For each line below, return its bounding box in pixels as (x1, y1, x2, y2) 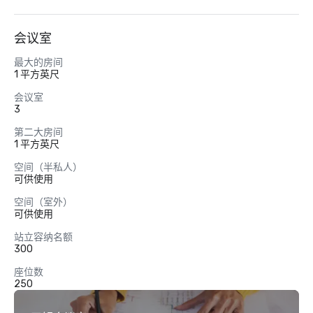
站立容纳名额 (14, 231, 73, 243)
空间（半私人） (14, 161, 82, 173)
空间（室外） (14, 196, 73, 208)
